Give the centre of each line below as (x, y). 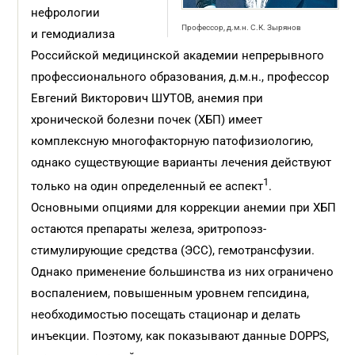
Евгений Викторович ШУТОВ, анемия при (147, 98)
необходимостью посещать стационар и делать (166, 315)
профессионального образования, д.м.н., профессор (180, 77)
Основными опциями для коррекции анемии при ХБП (184, 208)
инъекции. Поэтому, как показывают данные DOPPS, (180, 336)
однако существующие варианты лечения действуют (181, 162)
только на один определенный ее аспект (147, 186)
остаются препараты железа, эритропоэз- (149, 229)
